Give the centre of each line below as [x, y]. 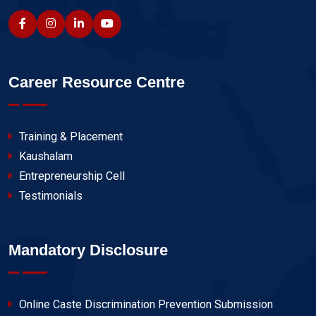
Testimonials [49, 196]
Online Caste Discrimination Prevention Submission [145, 305]
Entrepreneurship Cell [71, 176]
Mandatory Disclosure [88, 250]
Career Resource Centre [97, 83]
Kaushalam [44, 157]
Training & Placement [69, 137]
